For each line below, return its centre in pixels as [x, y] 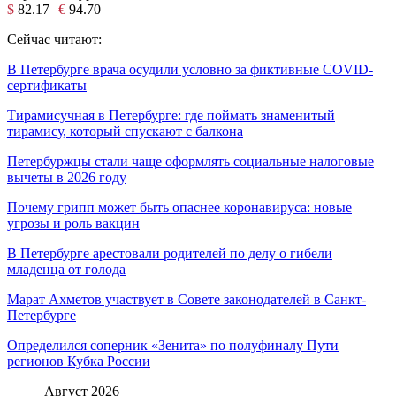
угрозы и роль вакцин [73, 223]
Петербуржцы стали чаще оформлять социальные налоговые [190, 161]
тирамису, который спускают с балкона [125, 131]
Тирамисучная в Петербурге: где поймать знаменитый [171, 115]
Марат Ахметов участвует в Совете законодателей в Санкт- [187, 299]
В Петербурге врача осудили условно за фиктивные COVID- [190, 69]
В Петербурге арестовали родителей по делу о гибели [170, 253]
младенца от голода [66, 269]
